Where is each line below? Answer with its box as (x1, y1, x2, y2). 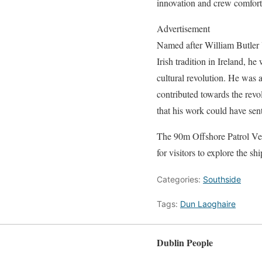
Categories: (157, 174, 203, 184)
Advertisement (157, 22, 210, 35)
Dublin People (157, 235, 213, 249)
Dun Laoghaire (180, 198, 236, 209)
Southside (203, 174, 241, 184)
